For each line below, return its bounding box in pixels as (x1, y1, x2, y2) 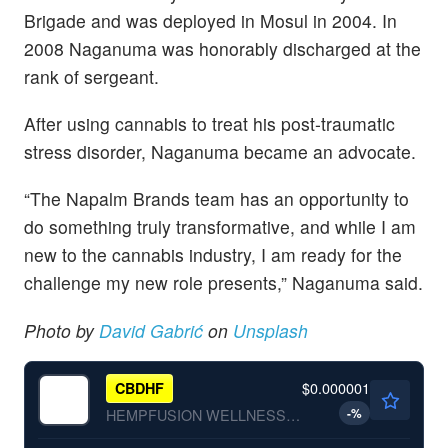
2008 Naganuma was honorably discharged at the (24, 36, 421, 62)
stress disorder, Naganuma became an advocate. (24, 139, 416, 165)
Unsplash (233, 317, 308, 343)
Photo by (24, 317, 99, 343)
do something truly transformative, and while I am (24, 214, 416, 240)
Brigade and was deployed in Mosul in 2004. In (24, 8, 397, 34)
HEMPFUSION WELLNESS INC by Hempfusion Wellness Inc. (285, 404, 300, 426)
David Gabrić (99, 317, 203, 343)
